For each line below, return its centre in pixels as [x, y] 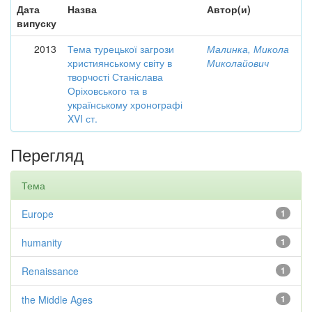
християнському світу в [120, 63]
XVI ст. [83, 118]
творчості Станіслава [115, 77]
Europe [38, 214]
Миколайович [238, 63]
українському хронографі [125, 104]
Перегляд [47, 154]
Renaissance [50, 271]
